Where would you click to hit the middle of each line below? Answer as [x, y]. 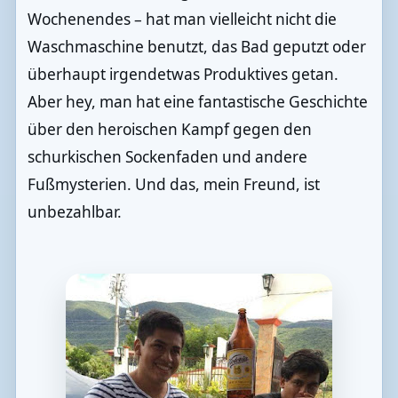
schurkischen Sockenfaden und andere [167, 156]
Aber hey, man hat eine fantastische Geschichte [197, 101]
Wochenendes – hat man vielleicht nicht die [182, 19]
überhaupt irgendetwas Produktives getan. [183, 74]
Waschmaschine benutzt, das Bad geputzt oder [196, 46]
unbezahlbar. [74, 211]
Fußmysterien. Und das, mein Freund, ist [173, 184]
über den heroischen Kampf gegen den [169, 129]
